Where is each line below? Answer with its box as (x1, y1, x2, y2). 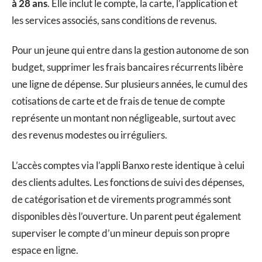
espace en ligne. (12, 243, 78, 256)
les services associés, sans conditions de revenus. (12, 13, 217, 26)
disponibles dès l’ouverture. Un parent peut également (12, 209, 241, 222)
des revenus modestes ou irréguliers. (12, 129, 167, 142)
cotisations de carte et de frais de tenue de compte (12, 95, 225, 108)
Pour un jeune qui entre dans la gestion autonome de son (12, 44, 249, 57)
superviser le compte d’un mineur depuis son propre (12, 226, 230, 239)
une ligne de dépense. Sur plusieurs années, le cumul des (12, 78, 247, 91)
